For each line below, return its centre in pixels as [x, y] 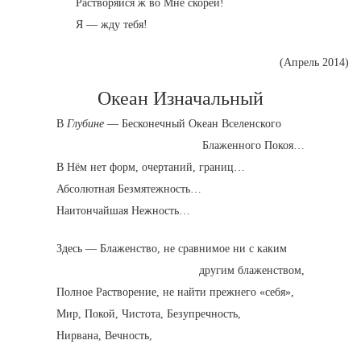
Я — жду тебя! [112, 25]
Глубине [85, 124]
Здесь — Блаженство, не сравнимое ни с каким [172, 249]
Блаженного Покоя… [253, 145]
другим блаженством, [252, 270]
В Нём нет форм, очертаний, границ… [151, 167]
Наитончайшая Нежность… [123, 211]
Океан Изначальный [180, 98]
